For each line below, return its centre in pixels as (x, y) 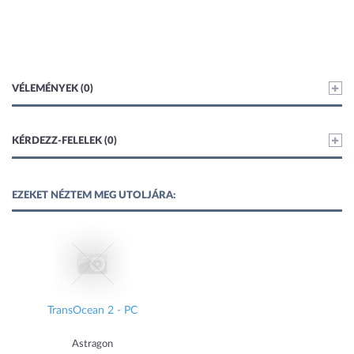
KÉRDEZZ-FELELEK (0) (64, 141)
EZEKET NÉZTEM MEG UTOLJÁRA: (94, 196)
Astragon (92, 345)
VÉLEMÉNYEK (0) (53, 89)
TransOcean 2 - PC (92, 311)
